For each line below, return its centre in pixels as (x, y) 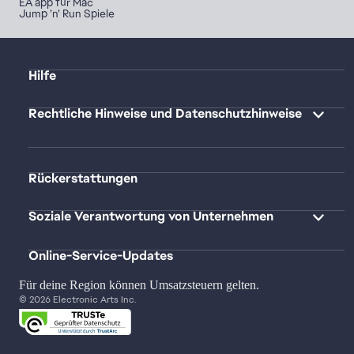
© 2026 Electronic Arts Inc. (78, 299)
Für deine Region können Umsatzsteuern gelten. (139, 284)
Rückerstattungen (83, 178)
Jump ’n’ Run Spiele (67, 13)
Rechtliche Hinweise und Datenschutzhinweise (165, 113)
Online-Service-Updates (101, 255)
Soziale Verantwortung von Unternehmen (151, 216)
